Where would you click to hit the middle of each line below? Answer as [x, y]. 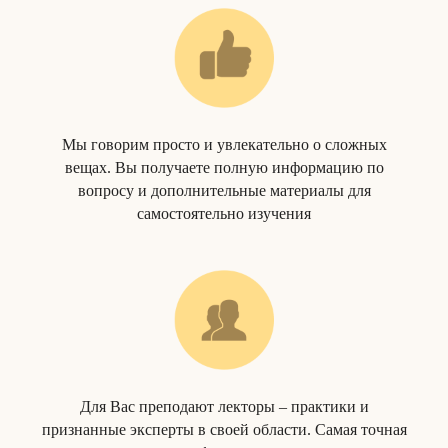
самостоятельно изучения [224, 213]
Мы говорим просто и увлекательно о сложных [224, 144]
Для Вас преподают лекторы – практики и [224, 406]
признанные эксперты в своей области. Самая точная [224, 429]
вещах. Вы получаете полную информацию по [224, 167]
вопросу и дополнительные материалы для [224, 190]
